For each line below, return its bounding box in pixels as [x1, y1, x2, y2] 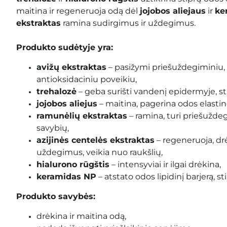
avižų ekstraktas [36, 62, 106, 72]
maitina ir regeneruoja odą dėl [16, 6, 140, 16]
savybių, [36, 123, 69, 133]
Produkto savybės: [16, 191, 95, 201]
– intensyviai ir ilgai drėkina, [109, 159, 221, 169]
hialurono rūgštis [36, 159, 109, 169]
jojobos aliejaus [140, 6, 206, 16]
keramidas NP [36, 171, 96, 181]
